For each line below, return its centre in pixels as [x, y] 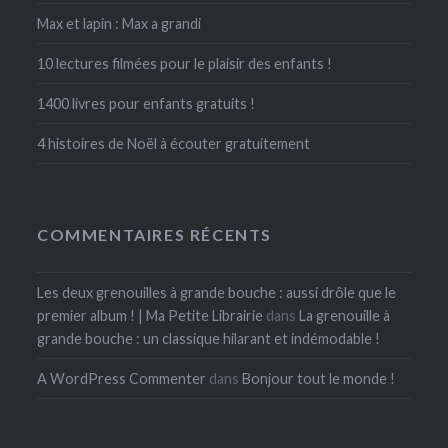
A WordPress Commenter [122, 379]
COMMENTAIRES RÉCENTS [155, 235]
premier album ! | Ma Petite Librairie [150, 316]
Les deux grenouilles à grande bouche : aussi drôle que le [217, 293]
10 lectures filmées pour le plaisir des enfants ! [185, 64]
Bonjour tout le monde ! [319, 379]
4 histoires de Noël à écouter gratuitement [174, 144]
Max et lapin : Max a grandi [119, 24]
